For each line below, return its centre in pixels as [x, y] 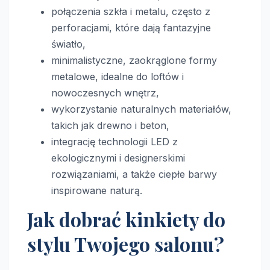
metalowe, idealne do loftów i [118, 76]
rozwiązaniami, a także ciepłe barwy [134, 174]
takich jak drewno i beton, [110, 125]
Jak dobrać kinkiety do [126, 219]
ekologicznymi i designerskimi [118, 158]
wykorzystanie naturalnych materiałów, [141, 109]
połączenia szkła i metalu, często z [131, 11]
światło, [68, 44]
